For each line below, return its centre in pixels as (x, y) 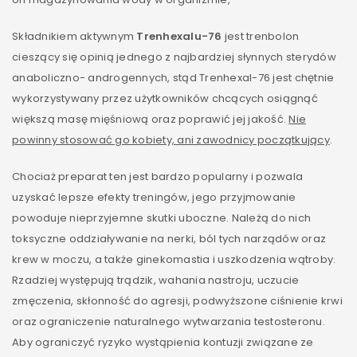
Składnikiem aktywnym (75, 36)
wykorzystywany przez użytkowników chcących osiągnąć (165, 98)
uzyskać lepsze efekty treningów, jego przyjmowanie (154, 197)
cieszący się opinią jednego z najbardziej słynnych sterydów (174, 57)
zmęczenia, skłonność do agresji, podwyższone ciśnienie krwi (177, 300)
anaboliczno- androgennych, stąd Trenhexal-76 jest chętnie (173, 77)
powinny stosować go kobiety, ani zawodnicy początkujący (171, 139)
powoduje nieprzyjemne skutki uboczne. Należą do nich (161, 218)
